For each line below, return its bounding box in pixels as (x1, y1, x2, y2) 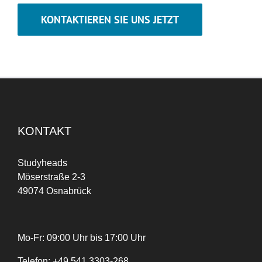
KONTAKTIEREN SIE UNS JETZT (40, 13, 179, 27)
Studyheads (18, 158, 67, 168)
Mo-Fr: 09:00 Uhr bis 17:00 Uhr (18, 233, 146, 243)
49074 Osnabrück (18, 186, 91, 196)
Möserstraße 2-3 (18, 172, 85, 182)
